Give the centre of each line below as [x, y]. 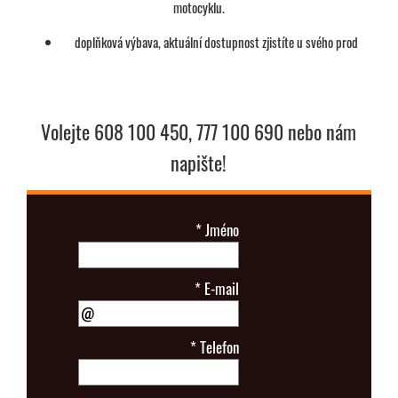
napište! [199, 162]
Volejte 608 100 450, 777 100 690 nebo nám [199, 131]
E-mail [220, 288]
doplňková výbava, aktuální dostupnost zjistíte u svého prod [217, 41]
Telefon [218, 346]
